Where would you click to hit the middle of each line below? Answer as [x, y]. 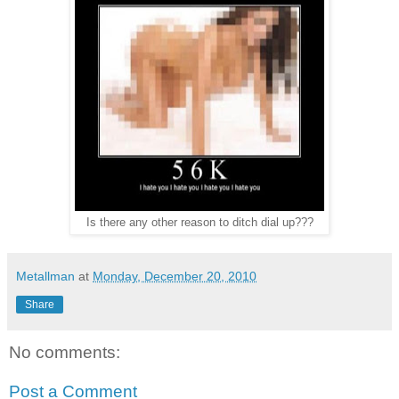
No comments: [65, 353]
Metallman [45, 277]
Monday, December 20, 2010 [175, 277]
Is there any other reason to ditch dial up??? [199, 223]
